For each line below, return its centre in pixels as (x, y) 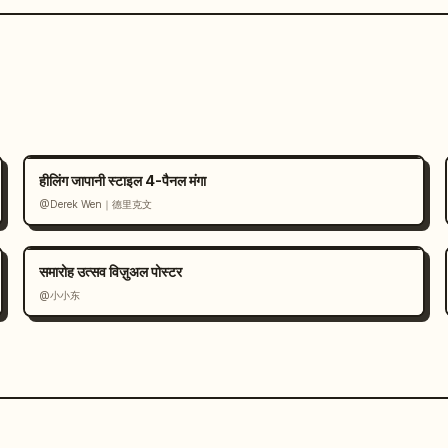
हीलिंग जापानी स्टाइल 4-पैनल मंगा (122, 180)
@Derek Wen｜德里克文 (95, 204)
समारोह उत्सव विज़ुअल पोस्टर (110, 271)
